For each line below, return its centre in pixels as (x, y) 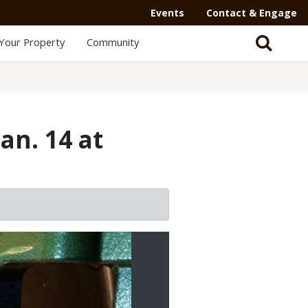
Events (167, 13)
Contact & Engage (252, 13)
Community (112, 42)
